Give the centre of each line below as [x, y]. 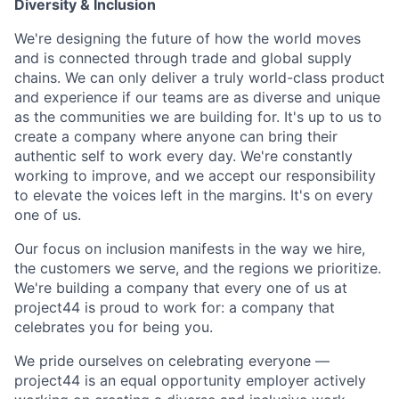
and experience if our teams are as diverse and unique [197, 97]
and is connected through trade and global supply [183, 58]
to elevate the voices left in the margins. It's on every [194, 195]
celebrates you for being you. [114, 327]
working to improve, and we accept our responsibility [195, 175]
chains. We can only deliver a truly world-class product [199, 77]
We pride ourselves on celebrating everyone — [172, 361]
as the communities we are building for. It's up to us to [198, 117]
